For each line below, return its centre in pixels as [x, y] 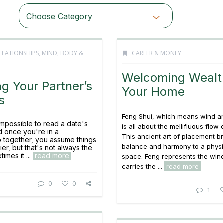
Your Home [153, 91]
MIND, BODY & [62, 53]
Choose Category [59, 16]
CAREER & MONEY [157, 53]
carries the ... [143, 166]
